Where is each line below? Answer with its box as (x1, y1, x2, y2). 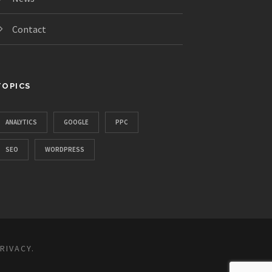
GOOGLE (63, 118, 89, 127)
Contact (12, 23, 46, 36)
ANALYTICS (5, 118, 37, 127)
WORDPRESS (44, 145, 84, 154)
